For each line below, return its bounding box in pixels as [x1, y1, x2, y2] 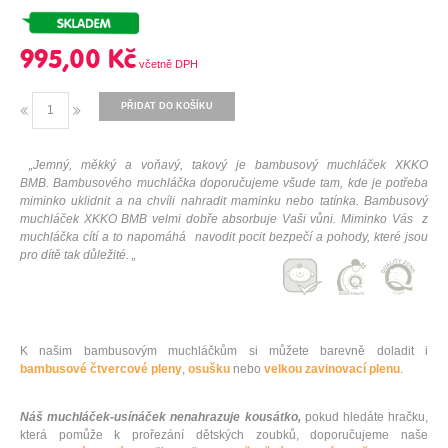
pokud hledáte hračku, [300, 410, 428, 425]
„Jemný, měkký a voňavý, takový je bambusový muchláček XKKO [29, 158, 428, 173]
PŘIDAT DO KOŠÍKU [121, 101, 213, 112]
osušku [188, 362, 230, 377]
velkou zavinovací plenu [264, 362, 400, 377]
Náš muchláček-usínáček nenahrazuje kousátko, [20, 410, 301, 425]
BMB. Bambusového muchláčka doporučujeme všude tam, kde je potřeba [20, 176, 428, 191]
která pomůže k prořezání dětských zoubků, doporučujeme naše [20, 428, 428, 443]
